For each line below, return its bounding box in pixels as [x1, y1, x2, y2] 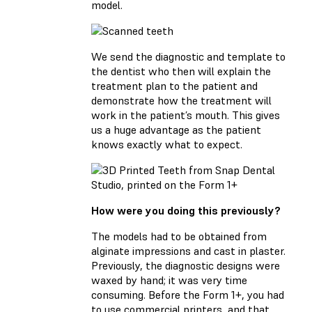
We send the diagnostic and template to [91, 49, 286, 63]
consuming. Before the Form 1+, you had [91, 287, 284, 302]
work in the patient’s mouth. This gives [91, 107, 280, 122]
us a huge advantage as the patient [91, 122, 261, 136]
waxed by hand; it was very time [91, 272, 247, 287]
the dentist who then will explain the [91, 63, 271, 78]
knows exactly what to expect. [91, 136, 242, 151]
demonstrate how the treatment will [91, 93, 272, 107]
